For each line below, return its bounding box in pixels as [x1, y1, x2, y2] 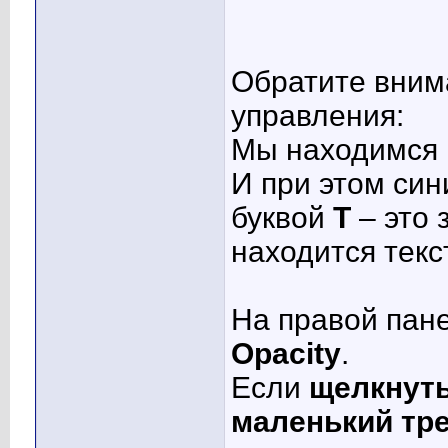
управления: [231, 99, 404, 133]
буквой [231, 201, 333, 235]
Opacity [231, 337, 341, 371]
